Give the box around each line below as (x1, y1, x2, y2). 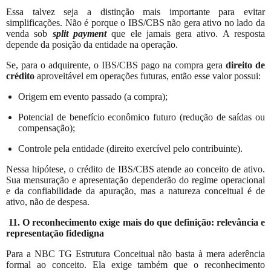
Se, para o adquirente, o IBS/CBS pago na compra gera (6, 59, 226, 70)
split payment (52, 28, 106, 39)
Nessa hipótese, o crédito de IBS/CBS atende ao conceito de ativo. (6, 163, 265, 174)
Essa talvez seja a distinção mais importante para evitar (6, 6, 265, 17)
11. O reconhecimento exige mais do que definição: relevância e (8, 217, 266, 227)
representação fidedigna (6, 227, 104, 238)
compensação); (18, 122, 75, 133)
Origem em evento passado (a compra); (18, 91, 168, 102)
